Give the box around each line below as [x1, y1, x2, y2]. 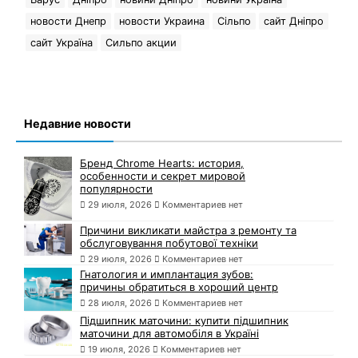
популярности [80, 182, 153, 196]
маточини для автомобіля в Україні [80, 327, 259, 340]
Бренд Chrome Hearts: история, [80, 157, 244, 170]
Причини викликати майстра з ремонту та [80, 224, 296, 237]
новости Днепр [30, 15, 106, 28]
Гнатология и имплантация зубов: [80, 268, 253, 281]
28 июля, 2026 [88, 297, 152, 309]
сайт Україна [30, 37, 93, 50]
